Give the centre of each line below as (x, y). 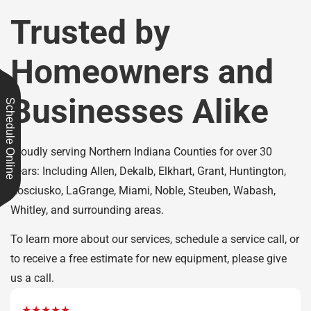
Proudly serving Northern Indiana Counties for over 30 (141, 151)
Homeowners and (142, 72)
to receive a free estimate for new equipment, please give (149, 259)
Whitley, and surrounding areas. (87, 210)
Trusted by (90, 32)
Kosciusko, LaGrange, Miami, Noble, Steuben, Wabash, (143, 190)
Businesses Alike (140, 111)
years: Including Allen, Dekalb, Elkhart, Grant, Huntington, (148, 171)
